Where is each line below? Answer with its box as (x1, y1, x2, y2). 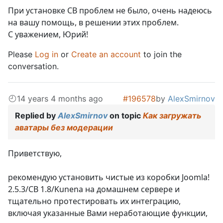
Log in (35, 49, 58, 60)
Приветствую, (8, 148, 62, 159)
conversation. (8, 61, 59, 72)
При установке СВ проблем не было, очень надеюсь (8, 5, 212, 16)
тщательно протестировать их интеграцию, (8, 196, 181, 207)
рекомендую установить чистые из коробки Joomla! (8, 172, 210, 183)
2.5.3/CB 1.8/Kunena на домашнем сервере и (8, 184, 180, 195)
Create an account (71, 49, 141, 60)
